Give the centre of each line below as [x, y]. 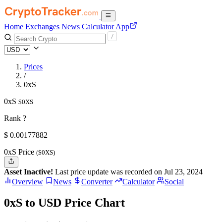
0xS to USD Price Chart [64, 203]
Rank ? [15, 118]
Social [174, 182]
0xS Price [20, 152]
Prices [33, 67]
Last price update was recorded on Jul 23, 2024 [128, 172]
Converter [97, 182]
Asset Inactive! [28, 172]
